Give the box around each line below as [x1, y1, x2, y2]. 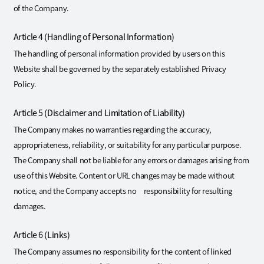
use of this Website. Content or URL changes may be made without [13, 169, 235, 181]
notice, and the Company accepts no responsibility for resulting [13, 184, 232, 196]
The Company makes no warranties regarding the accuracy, [13, 123, 212, 135]
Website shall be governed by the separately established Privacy [13, 62, 226, 74]
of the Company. [13, 2, 69, 14]
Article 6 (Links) [13, 227, 70, 240]
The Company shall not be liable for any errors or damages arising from [13, 154, 250, 166]
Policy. [13, 78, 37, 90]
